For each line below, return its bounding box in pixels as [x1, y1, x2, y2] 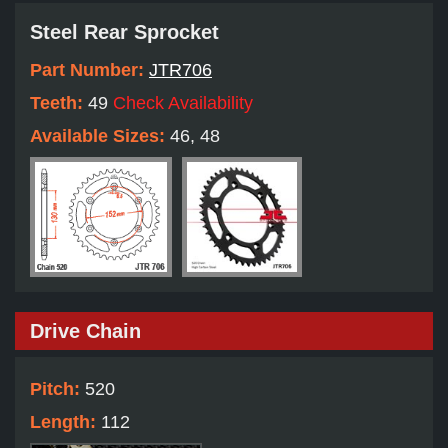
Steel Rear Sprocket [30, 21, 219, 44]
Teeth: [30, 93, 88, 114]
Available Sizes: [30, 126, 170, 147]
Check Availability [113, 93, 253, 114]
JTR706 [149, 60, 212, 81]
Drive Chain [30, 320, 141, 343]
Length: [30, 412, 101, 433]
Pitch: [30, 379, 85, 400]
